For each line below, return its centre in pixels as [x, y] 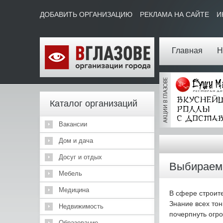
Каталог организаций [93, 104]
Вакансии [73, 124]
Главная [187, 51]
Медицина [74, 190]
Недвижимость [81, 206]
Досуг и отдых [80, 157]
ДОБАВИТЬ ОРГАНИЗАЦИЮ [86, 14]
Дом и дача [76, 141]
